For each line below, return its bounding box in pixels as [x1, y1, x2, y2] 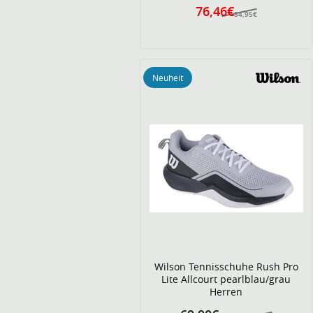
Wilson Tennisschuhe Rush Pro [154, 260, 298, 273]
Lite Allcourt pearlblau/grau [161, 272, 291, 286]
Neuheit [152, 71, 183, 83]
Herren [210, 285, 243, 298]
